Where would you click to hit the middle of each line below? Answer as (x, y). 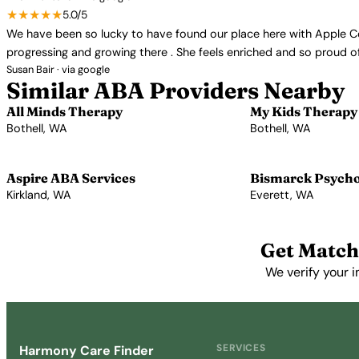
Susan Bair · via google (58, 69)
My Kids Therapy (304, 111)
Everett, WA (282, 195)
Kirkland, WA (39, 195)
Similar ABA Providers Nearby (175, 91)
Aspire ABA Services (71, 178)
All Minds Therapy (65, 111)
